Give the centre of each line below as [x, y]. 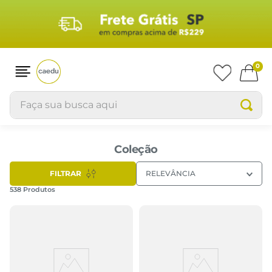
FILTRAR [66, 174]
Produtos [39, 189]
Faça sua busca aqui [58, 96]
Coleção [136, 149]
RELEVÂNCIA [171, 174]
